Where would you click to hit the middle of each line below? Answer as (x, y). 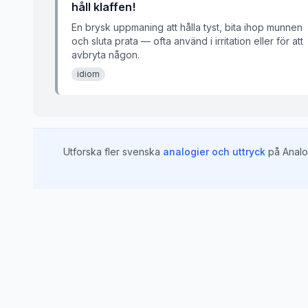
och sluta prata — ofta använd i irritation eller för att (187, 41)
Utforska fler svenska (111, 152)
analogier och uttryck (214, 152)
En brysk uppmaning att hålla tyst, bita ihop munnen (187, 27)
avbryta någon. (106, 55)
